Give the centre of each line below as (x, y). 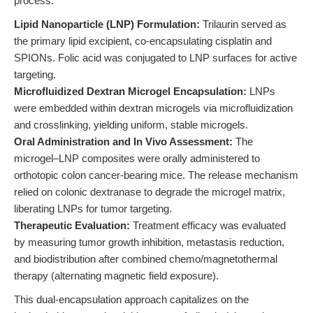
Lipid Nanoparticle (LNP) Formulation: (107, 24)
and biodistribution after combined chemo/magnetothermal (146, 259)
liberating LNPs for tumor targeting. (93, 209)
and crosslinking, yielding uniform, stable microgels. (131, 125)
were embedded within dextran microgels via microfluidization (153, 108)
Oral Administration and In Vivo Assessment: (123, 141)
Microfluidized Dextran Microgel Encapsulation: (130, 91)
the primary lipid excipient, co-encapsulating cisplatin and (143, 41)
